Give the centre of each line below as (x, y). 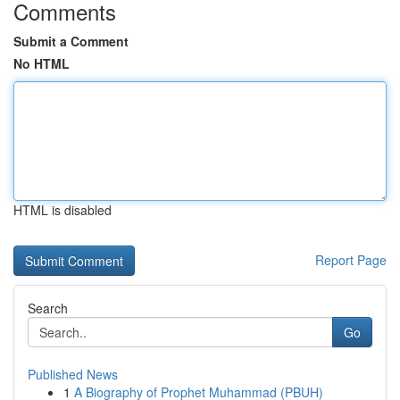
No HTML (42, 63)
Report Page (351, 260)
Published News (73, 374)
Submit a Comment (71, 41)
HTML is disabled (62, 210)
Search (48, 308)
